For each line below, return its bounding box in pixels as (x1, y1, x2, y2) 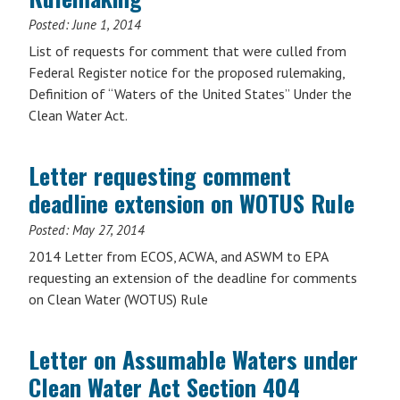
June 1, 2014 (72, 16, 141, 33)
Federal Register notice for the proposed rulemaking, (29, 63, 345, 81)
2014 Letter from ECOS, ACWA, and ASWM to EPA (29, 247, 328, 265)
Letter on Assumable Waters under (29, 342, 358, 377)
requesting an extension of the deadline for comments (29, 269, 357, 287)
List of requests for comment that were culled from (29, 42, 346, 60)
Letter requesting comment (29, 158, 291, 193)
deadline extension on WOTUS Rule (29, 186, 354, 221)
